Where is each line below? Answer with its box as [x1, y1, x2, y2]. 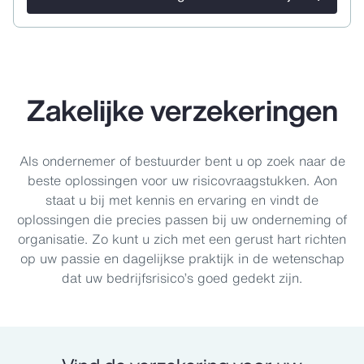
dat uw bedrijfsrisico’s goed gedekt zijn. [62, 268, 302, 288]
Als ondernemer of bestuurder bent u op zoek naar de [19, 151, 345, 171]
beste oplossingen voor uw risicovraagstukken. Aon [27, 171, 337, 191]
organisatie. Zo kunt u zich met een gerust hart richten [18, 229, 346, 249]
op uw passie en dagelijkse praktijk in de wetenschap [19, 249, 344, 269]
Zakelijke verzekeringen [26, 89, 338, 132]
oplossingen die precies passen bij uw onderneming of [17, 210, 347, 230]
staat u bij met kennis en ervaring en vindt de [45, 190, 318, 210]
